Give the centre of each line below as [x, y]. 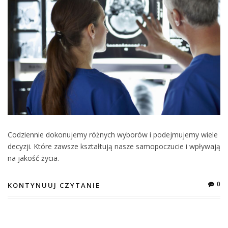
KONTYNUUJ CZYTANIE [54, 185]
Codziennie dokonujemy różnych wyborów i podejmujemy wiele [113, 134]
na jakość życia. [33, 158]
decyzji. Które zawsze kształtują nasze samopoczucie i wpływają [114, 146]
